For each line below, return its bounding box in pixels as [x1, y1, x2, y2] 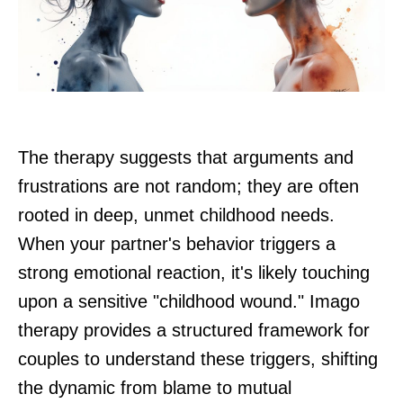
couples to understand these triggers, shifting [18, 349, 378, 370]
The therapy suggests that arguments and [18, 148, 354, 168]
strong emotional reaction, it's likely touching [18, 263, 370, 283]
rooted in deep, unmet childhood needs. [18, 205, 335, 226]
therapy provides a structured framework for [18, 320, 370, 341]
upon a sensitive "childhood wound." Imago [18, 291, 360, 312]
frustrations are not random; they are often [18, 176, 359, 197]
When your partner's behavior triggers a [18, 234, 336, 255]
